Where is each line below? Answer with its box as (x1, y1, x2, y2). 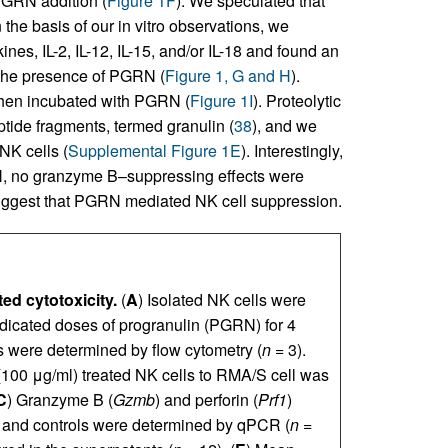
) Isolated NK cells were (137, 288, 306, 312)
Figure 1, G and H (164, 64, 291, 88)
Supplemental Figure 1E (67, 139, 241, 163)
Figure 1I (189, 89, 253, 113)
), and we (251, 114, 317, 138)
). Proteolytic (252, 89, 341, 113)
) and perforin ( (154, 388, 258, 412)
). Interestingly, (240, 139, 343, 163)
